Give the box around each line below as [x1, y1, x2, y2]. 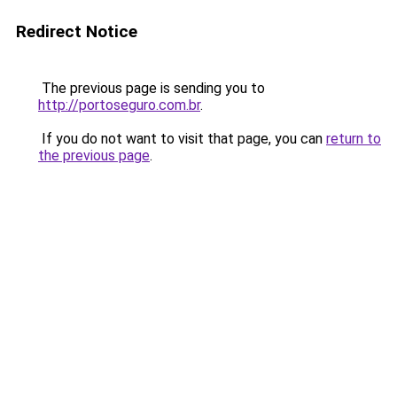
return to [326, 130, 381, 147]
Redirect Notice [16, 21, 137, 42]
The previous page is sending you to [38, 80, 265, 97]
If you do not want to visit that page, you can [38, 130, 326, 147]
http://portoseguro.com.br [38, 97, 200, 113]
